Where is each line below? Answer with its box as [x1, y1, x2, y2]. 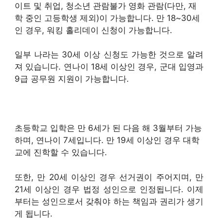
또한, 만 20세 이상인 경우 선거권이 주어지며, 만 [15, 172, 203, 182]
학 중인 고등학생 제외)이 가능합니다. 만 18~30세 [15, 13, 200, 23]
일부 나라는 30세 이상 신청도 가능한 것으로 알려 [15, 50, 203, 60]
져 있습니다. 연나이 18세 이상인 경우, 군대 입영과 [15, 62, 203, 72]
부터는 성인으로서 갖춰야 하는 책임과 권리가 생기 [15, 196, 203, 206]
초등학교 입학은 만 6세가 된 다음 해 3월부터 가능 [15, 123, 202, 133]
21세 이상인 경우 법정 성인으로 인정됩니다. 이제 [15, 184, 203, 194]
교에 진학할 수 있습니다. [15, 147, 107, 158]
